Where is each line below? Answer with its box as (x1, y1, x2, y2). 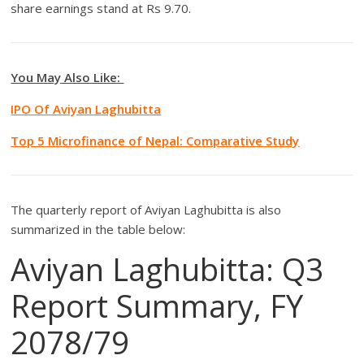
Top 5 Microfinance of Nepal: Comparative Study (11, 132, 300, 149)
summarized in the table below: (11, 221, 186, 238)
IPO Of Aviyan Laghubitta (11, 101, 162, 118)
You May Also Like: (11, 69, 124, 86)
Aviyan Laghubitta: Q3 (11, 248, 324, 291)
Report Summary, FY (11, 284, 304, 327)
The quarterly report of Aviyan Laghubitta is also (11, 201, 282, 219)
